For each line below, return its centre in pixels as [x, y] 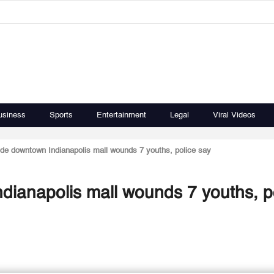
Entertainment [121, 115]
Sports [61, 115]
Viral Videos [234, 115]
